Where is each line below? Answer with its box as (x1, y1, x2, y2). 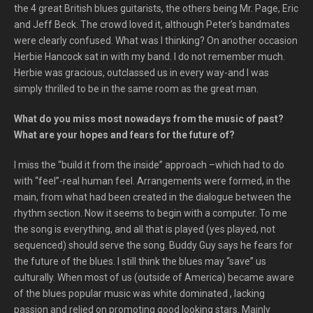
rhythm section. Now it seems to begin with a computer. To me (14, 208, 287, 219)
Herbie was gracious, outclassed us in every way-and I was (14, 67, 269, 78)
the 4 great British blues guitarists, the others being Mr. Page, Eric (14, 3, 298, 14)
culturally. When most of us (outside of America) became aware (14, 272, 294, 283)
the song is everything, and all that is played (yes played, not (14, 224, 275, 235)
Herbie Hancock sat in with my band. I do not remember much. (14, 51, 285, 62)
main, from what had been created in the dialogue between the (14, 191, 291, 203)
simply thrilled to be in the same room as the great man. (14, 83, 259, 94)
